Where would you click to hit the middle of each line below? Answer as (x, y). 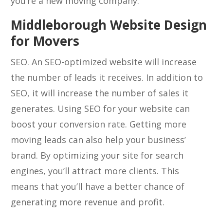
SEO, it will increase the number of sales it (100, 93)
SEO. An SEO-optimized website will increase (104, 62)
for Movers (45, 41)
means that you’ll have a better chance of (98, 186)
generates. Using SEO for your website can (100, 109)
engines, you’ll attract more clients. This (95, 171)
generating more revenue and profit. (88, 202)
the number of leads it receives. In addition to (107, 77)
